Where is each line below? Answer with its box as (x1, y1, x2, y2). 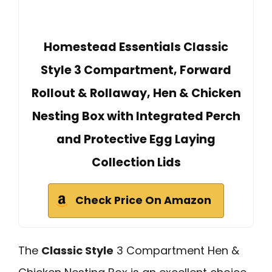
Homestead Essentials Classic (44, 38, 228, 55)
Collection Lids (91, 154, 181, 171)
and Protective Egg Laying (56, 131, 216, 148)
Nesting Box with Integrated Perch (32, 107, 240, 124)
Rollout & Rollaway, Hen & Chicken (31, 84, 241, 101)
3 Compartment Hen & (114, 242, 239, 258)
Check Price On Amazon (75, 192, 211, 208)
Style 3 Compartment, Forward (41, 61, 231, 78)
